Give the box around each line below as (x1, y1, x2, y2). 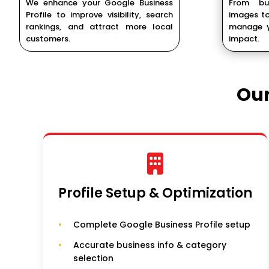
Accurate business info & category (73, 239, 226, 252)
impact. (228, 33, 259, 45)
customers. (26, 33, 70, 45)
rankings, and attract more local (26, 21, 174, 33)
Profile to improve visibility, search (26, 9, 174, 21)
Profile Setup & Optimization (58, 184, 253, 203)
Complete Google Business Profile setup (73, 219, 250, 231)
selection (73, 252, 113, 265)
